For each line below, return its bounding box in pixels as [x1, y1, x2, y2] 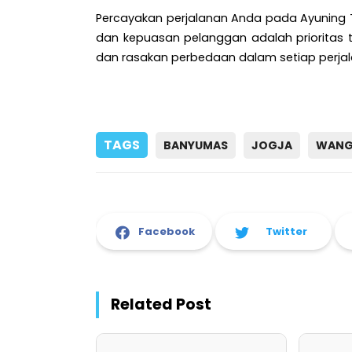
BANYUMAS [163, 137, 228, 154]
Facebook [138, 224, 196, 240]
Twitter [265, 224, 307, 240]
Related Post [111, 293, 211, 315]
